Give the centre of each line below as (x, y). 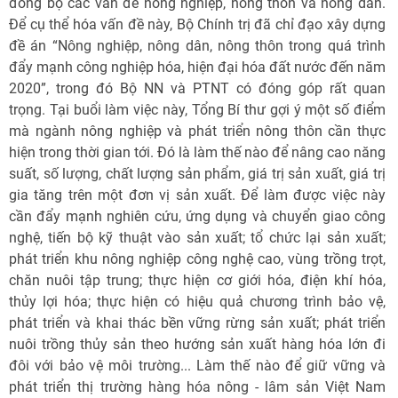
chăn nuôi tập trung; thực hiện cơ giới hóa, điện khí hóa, (197, 280)
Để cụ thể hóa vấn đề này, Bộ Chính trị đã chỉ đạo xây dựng (197, 24)
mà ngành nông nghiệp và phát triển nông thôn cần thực (197, 131)
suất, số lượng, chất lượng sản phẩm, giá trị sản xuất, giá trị (197, 174)
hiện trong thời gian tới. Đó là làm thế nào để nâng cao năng (197, 152)
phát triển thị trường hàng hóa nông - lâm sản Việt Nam (197, 387)
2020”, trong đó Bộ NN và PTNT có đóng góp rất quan (197, 88)
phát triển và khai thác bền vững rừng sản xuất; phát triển (197, 323)
